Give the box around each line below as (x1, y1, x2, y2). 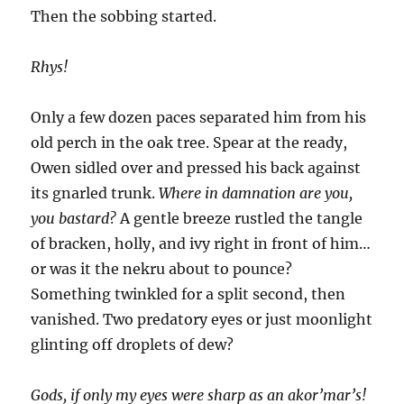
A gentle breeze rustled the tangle (116, 209, 363, 228)
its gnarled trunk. (31, 184, 160, 203)
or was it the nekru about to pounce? (31, 260, 293, 279)
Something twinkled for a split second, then (31, 285, 346, 304)
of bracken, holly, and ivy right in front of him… (31, 234, 372, 253)
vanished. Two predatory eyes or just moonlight (31, 310, 373, 329)
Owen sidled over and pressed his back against (31, 159, 362, 178)
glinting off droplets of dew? (31, 335, 234, 354)
